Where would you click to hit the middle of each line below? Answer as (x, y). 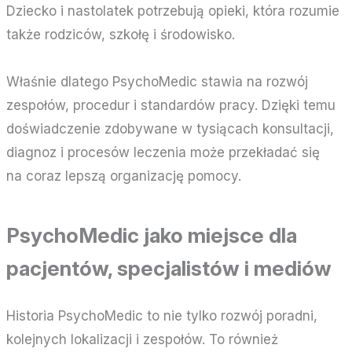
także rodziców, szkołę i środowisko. (121, 34)
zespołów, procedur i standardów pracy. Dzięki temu (171, 105)
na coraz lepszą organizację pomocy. (124, 176)
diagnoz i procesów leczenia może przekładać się (163, 152)
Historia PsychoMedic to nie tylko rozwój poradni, (162, 315)
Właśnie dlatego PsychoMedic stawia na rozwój (158, 81)
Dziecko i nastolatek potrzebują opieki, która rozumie (173, 11)
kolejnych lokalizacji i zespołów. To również (143, 339)
